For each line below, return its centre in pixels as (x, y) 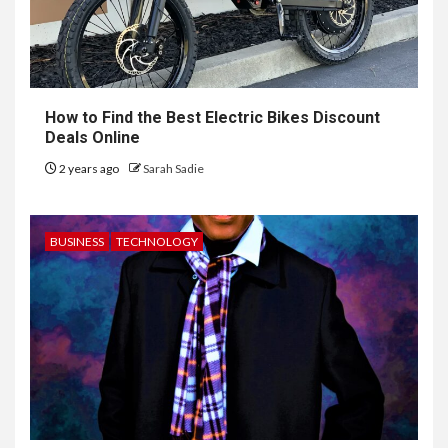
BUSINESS (77, 242)
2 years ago (89, 169)
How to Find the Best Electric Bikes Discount (212, 118)
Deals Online (92, 138)
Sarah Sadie (173, 169)
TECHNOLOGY (157, 242)
